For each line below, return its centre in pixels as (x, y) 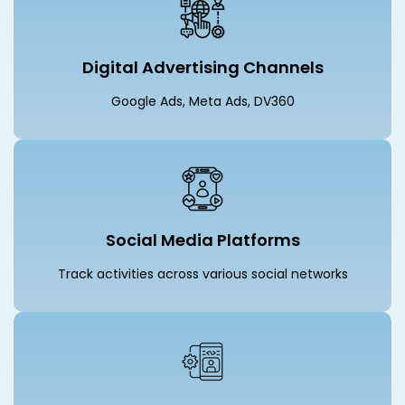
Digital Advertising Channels (202, 68)
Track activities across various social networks (202, 274)
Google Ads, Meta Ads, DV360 (202, 102)
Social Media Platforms (202, 240)
